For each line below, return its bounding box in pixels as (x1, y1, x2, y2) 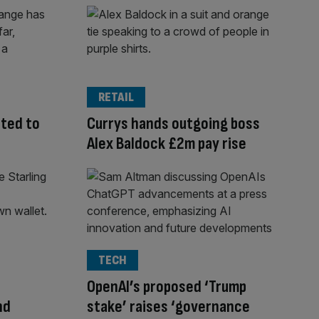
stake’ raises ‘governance (87, 296, 250, 317)
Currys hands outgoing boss (87, 113, 260, 135)
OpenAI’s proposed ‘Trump (87, 276, 246, 297)
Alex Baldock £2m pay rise (87, 133, 246, 155)
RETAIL (98, 90, 134, 105)
